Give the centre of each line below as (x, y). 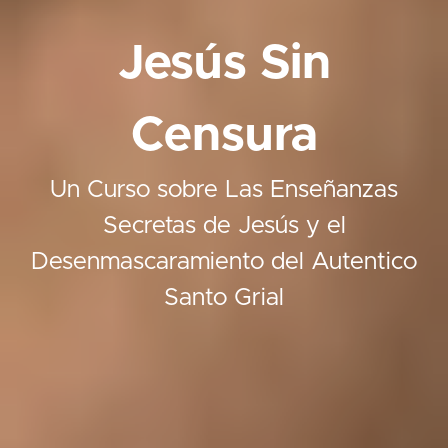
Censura (224, 135)
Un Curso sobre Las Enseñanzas (224, 189)
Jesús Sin (224, 63)
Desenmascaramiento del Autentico (224, 261)
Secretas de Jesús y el (224, 225)
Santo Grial (224, 297)
